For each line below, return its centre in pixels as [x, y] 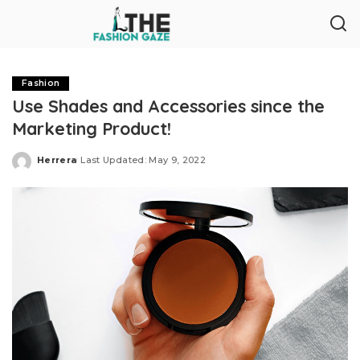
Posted [55, 166]
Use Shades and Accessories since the [168, 106]
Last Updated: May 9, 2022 [143, 160]
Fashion [41, 83]
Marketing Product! [92, 128]
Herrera [57, 160]
